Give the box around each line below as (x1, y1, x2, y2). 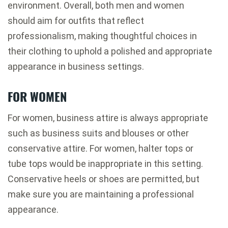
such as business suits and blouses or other (8, 128, 189, 139)
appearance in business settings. (8, 61, 144, 72)
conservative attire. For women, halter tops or (8, 143, 193, 154)
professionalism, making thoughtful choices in (8, 31, 197, 42)
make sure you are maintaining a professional (8, 189, 194, 200)
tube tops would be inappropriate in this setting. (8, 158, 203, 169)
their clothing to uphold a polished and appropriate (8, 46, 212, 57)
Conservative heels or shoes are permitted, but (8, 174, 199, 185)
